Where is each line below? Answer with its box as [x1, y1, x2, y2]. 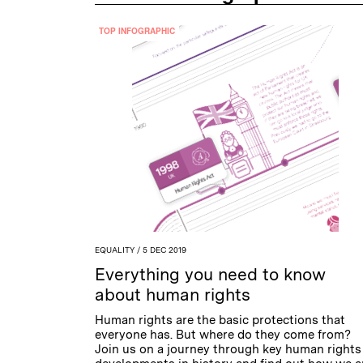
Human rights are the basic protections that [95, 313, 345, 328]
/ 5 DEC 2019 [135, 245, 186, 255]
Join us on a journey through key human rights [95, 342, 361, 357]
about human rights [95, 284, 250, 305]
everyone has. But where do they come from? [95, 327, 351, 343]
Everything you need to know [95, 264, 326, 285]
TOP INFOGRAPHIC [99, 25, 175, 37]
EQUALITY [95, 245, 135, 255]
